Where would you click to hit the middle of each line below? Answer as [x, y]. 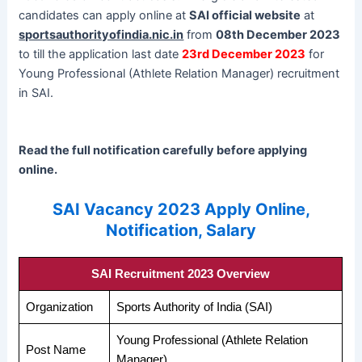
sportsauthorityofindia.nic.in [101, 35]
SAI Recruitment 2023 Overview [181, 274]
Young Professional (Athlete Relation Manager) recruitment [179, 74]
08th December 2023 [278, 35]
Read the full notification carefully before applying [163, 151]
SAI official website [245, 16]
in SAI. [36, 93]
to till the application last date [101, 55]
